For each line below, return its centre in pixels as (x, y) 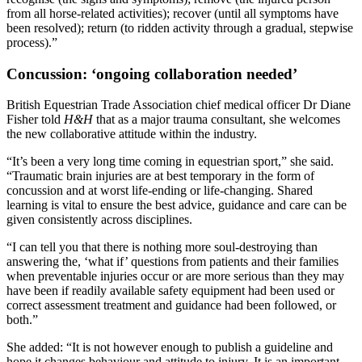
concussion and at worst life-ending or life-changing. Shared (160, 191)
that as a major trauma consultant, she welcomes (217, 120)
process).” (32, 42)
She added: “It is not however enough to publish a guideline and (170, 347)
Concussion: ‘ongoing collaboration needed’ (152, 74)
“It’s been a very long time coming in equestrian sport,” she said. (170, 162)
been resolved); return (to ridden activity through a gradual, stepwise (180, 27)
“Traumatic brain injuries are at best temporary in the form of (160, 176)
